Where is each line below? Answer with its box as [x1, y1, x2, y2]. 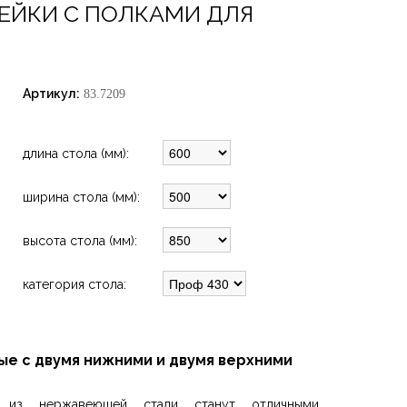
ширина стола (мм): [23, 190, 140, 204]
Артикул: [23, 86, 80, 101]
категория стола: [23, 277, 126, 292]
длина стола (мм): [23, 146, 129, 161]
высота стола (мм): [23, 233, 137, 248]
